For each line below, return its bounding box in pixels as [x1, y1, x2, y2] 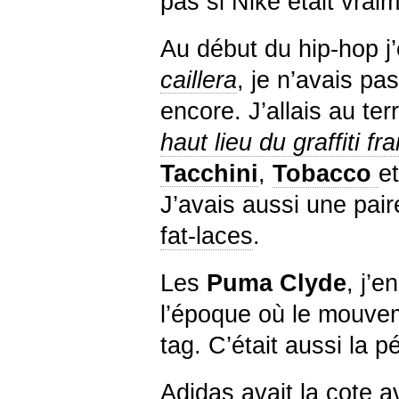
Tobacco [273, 159, 371, 187]
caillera [160, 66, 237, 94]
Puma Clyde [207, 269, 346, 297]
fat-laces [160, 222, 253, 249]
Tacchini [160, 159, 258, 187]
